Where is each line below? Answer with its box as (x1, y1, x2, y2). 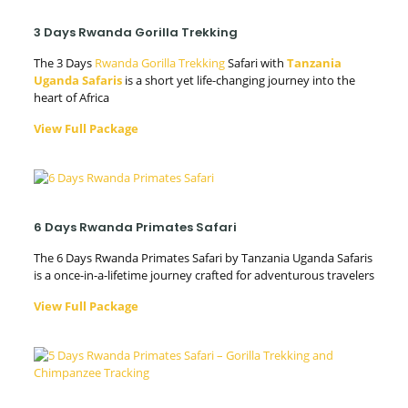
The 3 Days (33, 55, 95, 71)
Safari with (224, 55, 287, 71)
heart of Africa (33, 89, 109, 106)
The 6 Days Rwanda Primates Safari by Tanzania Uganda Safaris (33, 250, 372, 266)
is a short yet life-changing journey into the (121, 72, 355, 88)
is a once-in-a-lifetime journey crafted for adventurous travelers (33, 267, 374, 283)
